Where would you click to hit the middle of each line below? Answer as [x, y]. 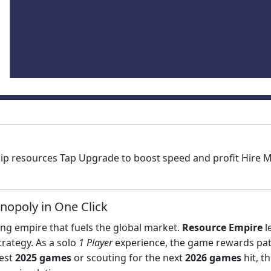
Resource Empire [222, 228]
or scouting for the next [128, 258]
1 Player [96, 243]
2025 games [43, 258]
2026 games [213, 258]
